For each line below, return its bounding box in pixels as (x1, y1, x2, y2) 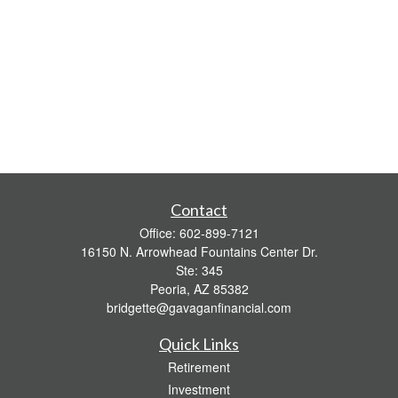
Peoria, (149, 280, 190, 298)
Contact (171, 200, 227, 219)
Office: (139, 224, 179, 242)
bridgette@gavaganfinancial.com (107, 298, 291, 316)
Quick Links (159, 334, 239, 354)
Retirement (168, 358, 230, 376)
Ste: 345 (175, 261, 223, 279)
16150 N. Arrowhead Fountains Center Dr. (80, 243, 318, 260)
